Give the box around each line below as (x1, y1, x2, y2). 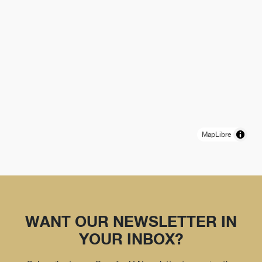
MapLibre (202, 130, 231, 139)
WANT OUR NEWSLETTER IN (25, 212, 237, 230)
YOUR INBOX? (79, 229, 183, 248)
